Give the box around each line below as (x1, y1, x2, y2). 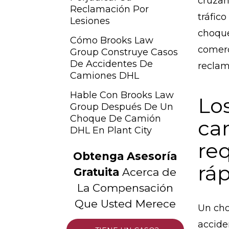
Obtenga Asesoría (73, 150, 177, 163)
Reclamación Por (70, 4, 149, 15)
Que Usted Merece (74, 197, 176, 210)
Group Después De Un (70, 101, 173, 112)
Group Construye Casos (70, 47, 178, 58)
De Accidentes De (70, 58, 153, 70)
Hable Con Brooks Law (70, 89, 174, 101)
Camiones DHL (70, 70, 139, 81)
